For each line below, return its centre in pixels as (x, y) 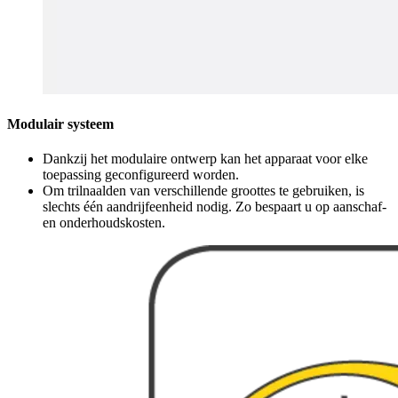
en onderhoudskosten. (104, 223)
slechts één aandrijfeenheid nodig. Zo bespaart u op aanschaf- (215, 207)
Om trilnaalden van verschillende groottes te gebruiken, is (203, 191)
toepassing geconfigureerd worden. (141, 175)
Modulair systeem (60, 124)
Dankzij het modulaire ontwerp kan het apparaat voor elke (205, 159)
